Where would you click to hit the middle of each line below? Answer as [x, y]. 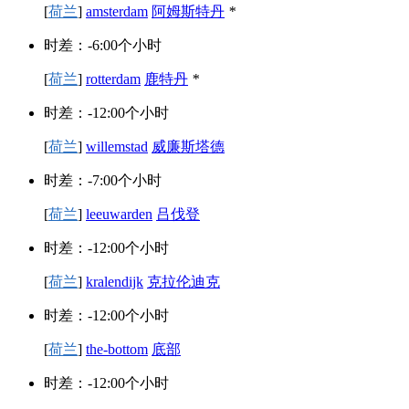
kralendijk [115, 282]
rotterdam [113, 79]
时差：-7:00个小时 [103, 181]
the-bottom [117, 350]
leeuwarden [119, 215]
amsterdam [117, 12]
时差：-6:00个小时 [103, 46]
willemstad [117, 147]
